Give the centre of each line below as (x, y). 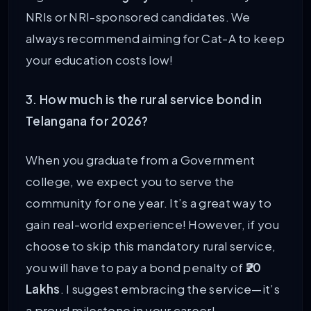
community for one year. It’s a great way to (149, 203)
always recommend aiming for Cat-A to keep (155, 39)
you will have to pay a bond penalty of (136, 268)
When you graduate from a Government (141, 160)
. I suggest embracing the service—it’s (170, 289)
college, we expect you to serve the (130, 182)
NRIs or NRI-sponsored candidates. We (138, 17)
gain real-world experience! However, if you (152, 225)
